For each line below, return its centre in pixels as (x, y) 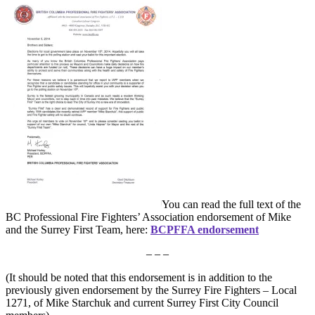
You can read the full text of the (231, 205)
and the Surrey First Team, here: (78, 230)
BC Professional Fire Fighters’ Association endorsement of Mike (148, 217)
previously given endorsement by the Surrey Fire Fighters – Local (151, 290)
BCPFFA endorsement (205, 230)
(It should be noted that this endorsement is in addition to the (139, 278)
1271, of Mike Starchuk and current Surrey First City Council (142, 303)
